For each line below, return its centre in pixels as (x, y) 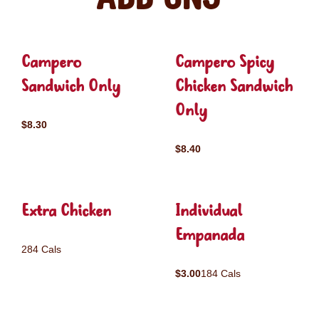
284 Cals (41, 249)
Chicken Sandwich (234, 87)
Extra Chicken (66, 212)
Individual (209, 212)
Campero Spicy (225, 63)
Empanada (210, 236)
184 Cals (221, 273)
